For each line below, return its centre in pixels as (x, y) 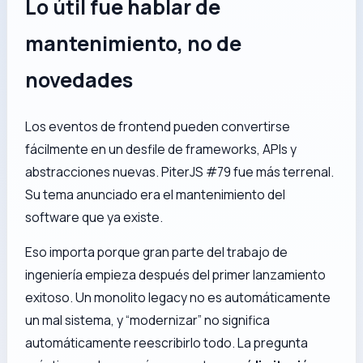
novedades (79, 79)
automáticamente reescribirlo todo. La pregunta (167, 343)
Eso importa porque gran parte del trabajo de (157, 252)
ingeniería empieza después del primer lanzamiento (176, 275)
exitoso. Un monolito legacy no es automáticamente (178, 298)
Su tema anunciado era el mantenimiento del (156, 194)
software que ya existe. (94, 217)
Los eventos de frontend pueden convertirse (158, 126)
